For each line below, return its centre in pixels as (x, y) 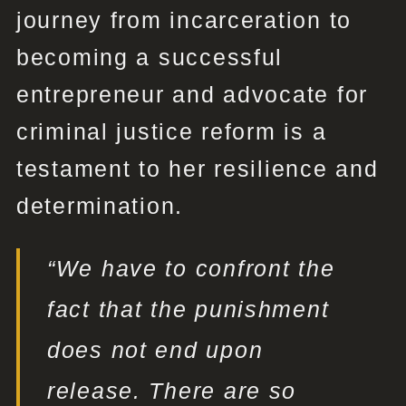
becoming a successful (150, 58)
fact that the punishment (188, 309)
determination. (100, 206)
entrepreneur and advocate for (192, 95)
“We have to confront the (191, 269)
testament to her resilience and (197, 169)
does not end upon (155, 350)
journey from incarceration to (184, 20)
